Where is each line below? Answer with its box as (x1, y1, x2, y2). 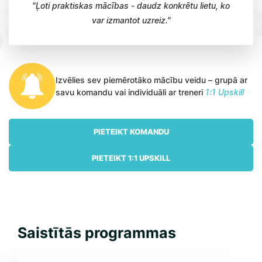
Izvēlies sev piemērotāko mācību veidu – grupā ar (56, 75, 247, 85)
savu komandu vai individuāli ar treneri (56, 87, 205, 97)
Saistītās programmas (18, 224, 176, 242)
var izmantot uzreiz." (91, 15, 171, 25)
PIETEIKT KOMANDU (93, 127, 169, 136)
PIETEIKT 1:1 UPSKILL (92, 153, 170, 163)
